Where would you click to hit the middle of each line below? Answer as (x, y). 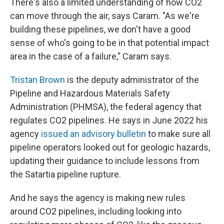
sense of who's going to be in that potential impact (109, 42)
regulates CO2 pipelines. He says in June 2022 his (109, 120)
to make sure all (178, 133)
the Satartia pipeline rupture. (65, 174)
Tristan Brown (37, 79)
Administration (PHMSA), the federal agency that (106, 106)
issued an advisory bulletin (93, 133)
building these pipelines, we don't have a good (100, 29)
